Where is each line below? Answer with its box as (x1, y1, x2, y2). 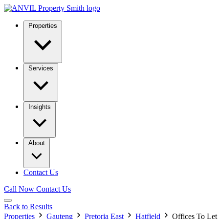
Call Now (4, 185, 34, 193)
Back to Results (4, 202, 52, 211)
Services (28, 65, 53, 72)
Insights (28, 103, 51, 110)
